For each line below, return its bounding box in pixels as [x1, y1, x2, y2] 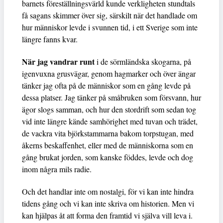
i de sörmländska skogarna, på [95, 56, 191, 67]
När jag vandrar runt [22, 56, 95, 68]
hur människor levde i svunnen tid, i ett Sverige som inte [22, 22, 198, 33]
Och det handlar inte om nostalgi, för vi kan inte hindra [22, 186, 194, 197]
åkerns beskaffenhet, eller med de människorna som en [22, 140, 193, 151]
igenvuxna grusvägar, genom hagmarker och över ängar [22, 68, 196, 79]
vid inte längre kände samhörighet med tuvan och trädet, [22, 116, 198, 127]
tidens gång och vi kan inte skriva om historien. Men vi [22, 198, 194, 209]
